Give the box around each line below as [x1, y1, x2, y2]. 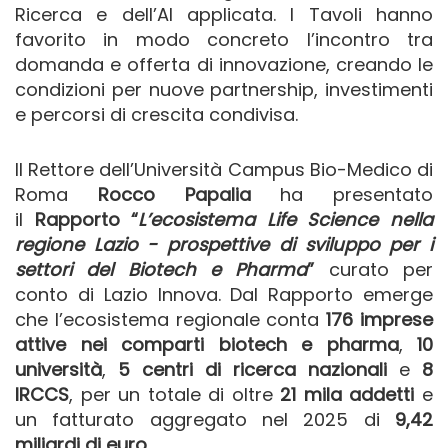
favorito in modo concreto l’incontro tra [15, 27, 433, 53]
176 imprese [326, 307, 434, 333]
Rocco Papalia [97, 182, 281, 208]
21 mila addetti [280, 382, 415, 408]
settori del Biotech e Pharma [15, 257, 308, 283]
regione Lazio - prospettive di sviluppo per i [15, 232, 433, 258]
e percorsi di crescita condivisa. [15, 102, 298, 128]
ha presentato [280, 182, 433, 208]
